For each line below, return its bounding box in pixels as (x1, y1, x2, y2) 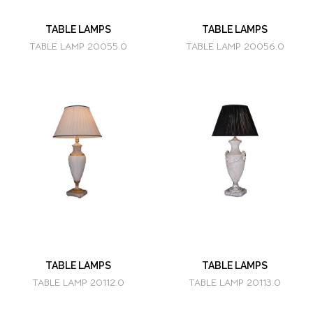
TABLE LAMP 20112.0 (32, 276, 124, 289)
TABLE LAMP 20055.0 (29, 40, 127, 52)
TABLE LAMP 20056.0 (185, 40, 284, 52)
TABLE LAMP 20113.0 (189, 276, 281, 289)
